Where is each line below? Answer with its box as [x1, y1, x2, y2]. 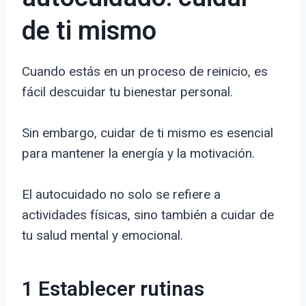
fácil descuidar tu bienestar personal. [22, 84, 233, 100]
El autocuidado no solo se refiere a [22, 186, 221, 203]
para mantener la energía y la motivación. [22, 145, 255, 162]
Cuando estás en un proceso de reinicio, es [22, 64, 268, 80]
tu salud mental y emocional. [22, 227, 183, 244]
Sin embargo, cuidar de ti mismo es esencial [22, 125, 273, 141]
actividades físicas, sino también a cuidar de [22, 207, 274, 223]
